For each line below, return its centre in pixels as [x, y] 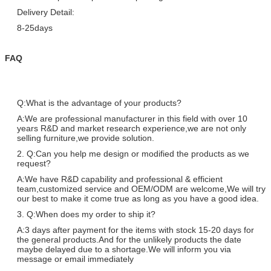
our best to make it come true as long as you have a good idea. [138, 198]
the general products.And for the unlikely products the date [129, 239]
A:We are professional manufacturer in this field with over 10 [132, 118]
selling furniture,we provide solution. [86, 138]
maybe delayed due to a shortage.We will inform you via [124, 249]
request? [34, 163]
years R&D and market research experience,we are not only [132, 128]
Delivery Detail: [46, 12]
